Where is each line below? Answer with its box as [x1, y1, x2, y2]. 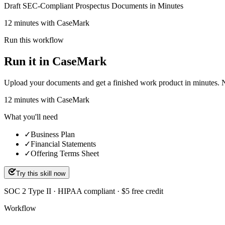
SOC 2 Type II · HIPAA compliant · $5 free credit [4, 186, 163, 195]
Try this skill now [16, 169, 65, 177]
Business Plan [31, 130, 75, 139]
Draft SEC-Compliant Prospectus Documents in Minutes [4, 1, 183, 10]
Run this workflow [4, 35, 64, 44]
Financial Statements [31, 139, 96, 148]
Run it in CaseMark [4, 54, 106, 68]
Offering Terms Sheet [31, 149, 99, 158]
